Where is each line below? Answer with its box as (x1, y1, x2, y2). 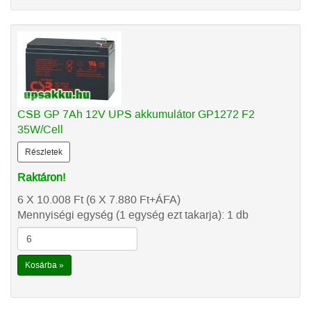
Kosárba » (25, 260, 64, 271)
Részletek (25, 146, 62, 158)
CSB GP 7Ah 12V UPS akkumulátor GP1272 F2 (17, 107, 255, 121)
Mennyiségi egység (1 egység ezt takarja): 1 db (17, 208, 249, 222)
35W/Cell (17, 122, 63, 137)
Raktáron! (17, 170, 65, 185)
